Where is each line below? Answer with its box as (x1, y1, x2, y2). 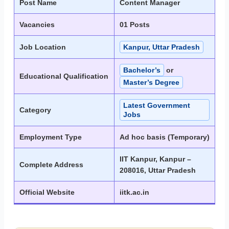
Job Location (19, 43, 66, 52)
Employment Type (19, 133, 82, 142)
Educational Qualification (19, 72, 108, 81)
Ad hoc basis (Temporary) (120, 133, 210, 142)
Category (19, 106, 51, 114)
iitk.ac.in (120, 188, 149, 197)
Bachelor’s (123, 66, 161, 75)
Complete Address (19, 161, 83, 169)
